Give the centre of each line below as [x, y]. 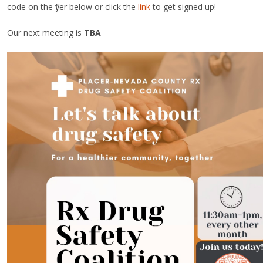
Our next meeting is [45, 33]
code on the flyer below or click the [73, 7]
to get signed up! [183, 7]
